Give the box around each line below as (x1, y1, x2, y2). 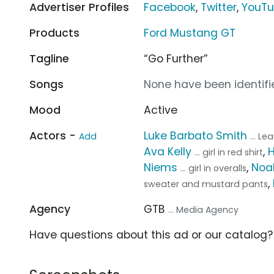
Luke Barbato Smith (144, 128, 248, 143)
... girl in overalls (180, 161, 247, 174)
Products (29, 25, 80, 40)
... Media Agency (168, 203, 239, 216)
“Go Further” (144, 51, 209, 66)
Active (144, 102, 178, 117)
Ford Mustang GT (144, 25, 236, 40)
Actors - (29, 128, 79, 143)
